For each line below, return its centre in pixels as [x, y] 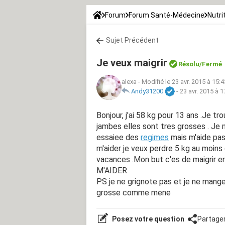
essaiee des [119, 137]
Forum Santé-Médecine [166, 15]
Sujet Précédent [132, 40]
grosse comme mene [134, 192]
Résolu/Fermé [200, 64]
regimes [155, 137]
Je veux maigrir [132, 63]
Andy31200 [147, 91]
